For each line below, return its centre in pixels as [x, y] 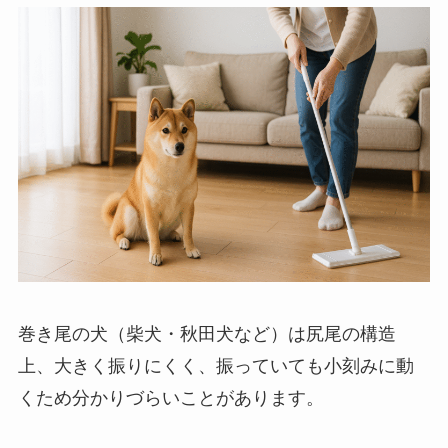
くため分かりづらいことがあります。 [170, 397]
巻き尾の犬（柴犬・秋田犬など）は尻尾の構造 [206, 333]
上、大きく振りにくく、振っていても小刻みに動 [215, 365]
